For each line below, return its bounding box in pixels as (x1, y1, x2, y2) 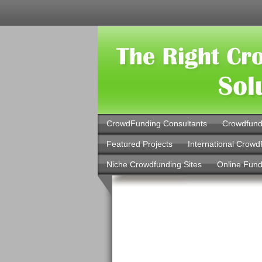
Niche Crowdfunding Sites (106, 160, 202, 169)
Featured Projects (106, 139, 173, 149)
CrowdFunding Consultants (106, 119, 207, 128)
